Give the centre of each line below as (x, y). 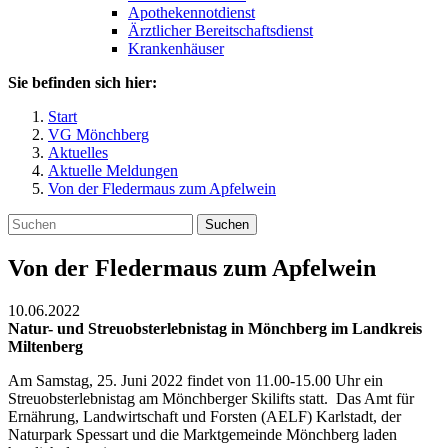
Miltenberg (45, 346)
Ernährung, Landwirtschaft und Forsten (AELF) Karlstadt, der (204, 416)
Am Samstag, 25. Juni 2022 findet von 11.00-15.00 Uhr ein (195, 380)
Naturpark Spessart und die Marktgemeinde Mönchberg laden (202, 434)
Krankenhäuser (176, 48)
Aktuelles (78, 152)
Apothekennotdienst (191, 12)
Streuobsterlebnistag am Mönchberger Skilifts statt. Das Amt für (211, 398)
